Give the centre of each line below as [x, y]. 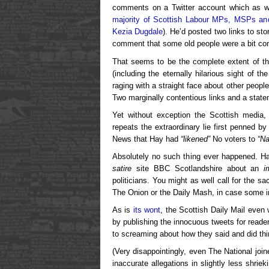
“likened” [195, 139]
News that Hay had [147, 139]
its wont [147, 210]
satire [122, 168]
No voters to [234, 139]
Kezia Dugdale [138, 32]
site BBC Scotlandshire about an [198, 168]
